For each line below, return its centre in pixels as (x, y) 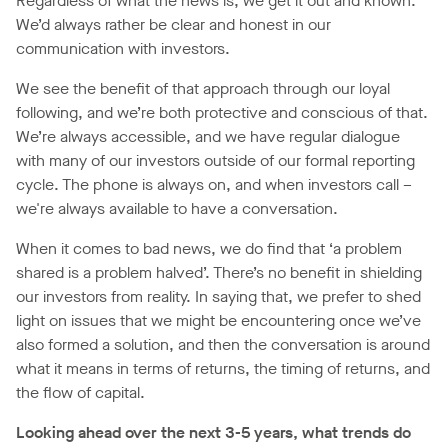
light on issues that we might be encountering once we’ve (218, 321)
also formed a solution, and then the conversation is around (223, 345)
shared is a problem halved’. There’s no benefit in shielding (219, 273)
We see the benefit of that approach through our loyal (203, 89)
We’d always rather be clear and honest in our (173, 25)
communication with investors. (123, 49)
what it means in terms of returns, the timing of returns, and (223, 369)
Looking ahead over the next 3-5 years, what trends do (213, 433)
